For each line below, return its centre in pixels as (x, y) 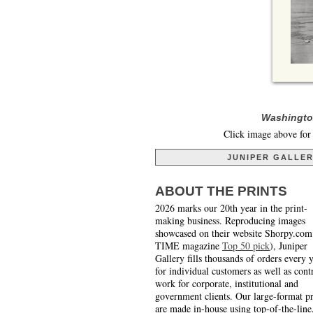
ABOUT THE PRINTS (221, 191)
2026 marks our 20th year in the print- (231, 208)
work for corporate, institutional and (227, 283)
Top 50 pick (246, 245)
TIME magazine (189, 245)
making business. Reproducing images (230, 220)
